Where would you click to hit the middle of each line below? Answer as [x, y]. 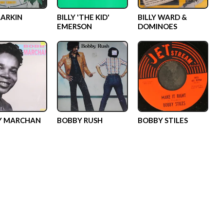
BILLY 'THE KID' [83, 17]
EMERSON [74, 26]
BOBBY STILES [163, 120]
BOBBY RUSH [80, 120]
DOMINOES [157, 26]
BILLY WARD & [162, 17]
